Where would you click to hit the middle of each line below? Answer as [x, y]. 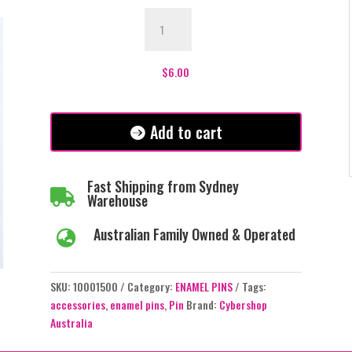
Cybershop [243, 305]
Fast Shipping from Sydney [163, 186]
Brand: [202, 305]
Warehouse [117, 200]
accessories [77, 305]
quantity [163, 160]
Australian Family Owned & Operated [194, 234]
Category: [151, 287]
